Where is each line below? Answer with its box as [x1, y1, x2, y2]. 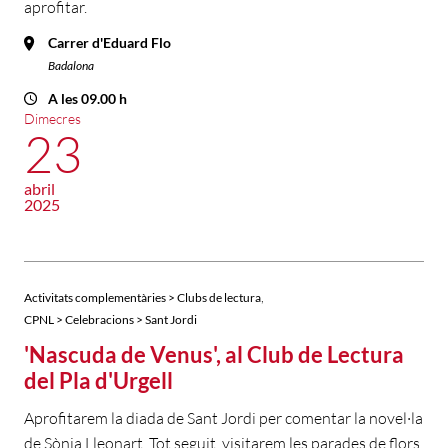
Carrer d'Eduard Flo [48, 34, 171, 52]
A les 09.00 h [48, 90, 127, 108]
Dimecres [24, 110, 81, 128]
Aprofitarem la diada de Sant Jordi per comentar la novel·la [24, 408, 423, 429]
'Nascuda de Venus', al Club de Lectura [24, 341, 404, 369]
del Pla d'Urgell [24, 367, 173, 395]
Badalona [48, 58, 94, 74]
